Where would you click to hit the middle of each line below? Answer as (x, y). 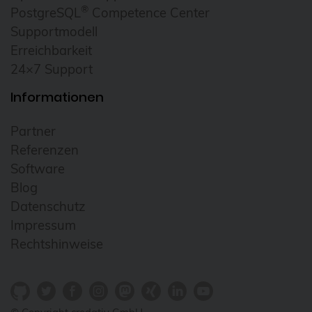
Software (38, 169)
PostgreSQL (46, 13)
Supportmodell (54, 32)
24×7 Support (52, 70)
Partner (33, 132)
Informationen (57, 97)
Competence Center (149, 13)
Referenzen (45, 150)
